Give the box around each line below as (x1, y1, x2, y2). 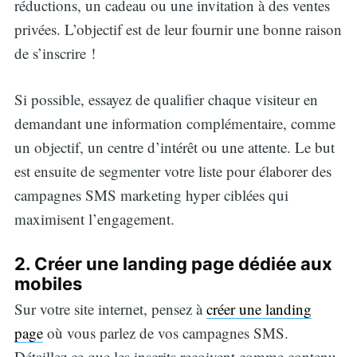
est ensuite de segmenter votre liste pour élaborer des (14, 161, 331, 182)
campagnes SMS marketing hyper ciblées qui (14, 185, 288, 206)
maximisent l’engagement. (14, 209, 175, 229)
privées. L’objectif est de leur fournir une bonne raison (14, 18, 342, 39)
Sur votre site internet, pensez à (14, 299, 206, 320)
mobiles (14, 273, 82, 294)
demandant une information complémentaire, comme (14, 113, 335, 134)
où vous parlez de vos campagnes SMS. (42, 323, 288, 343)
